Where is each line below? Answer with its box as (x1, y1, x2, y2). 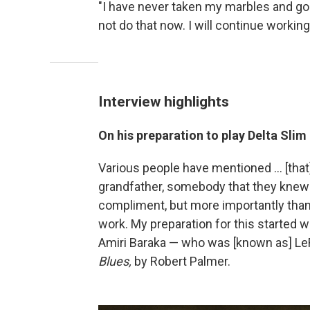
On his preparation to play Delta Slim (98, 128, 307, 143)
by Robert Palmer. (131, 254, 230, 268)
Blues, (98, 254, 131, 268)
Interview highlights (98, 93, 229, 110)
